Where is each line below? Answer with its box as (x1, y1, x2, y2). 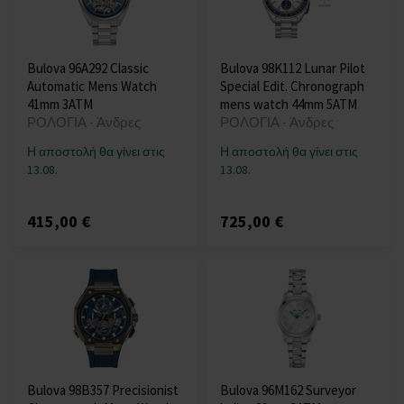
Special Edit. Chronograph (220, 78, 364, 96)
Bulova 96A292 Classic (27, 60, 149, 78)
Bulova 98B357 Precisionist (27, 381, 179, 399)
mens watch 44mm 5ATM (220, 96, 357, 114)
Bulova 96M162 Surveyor (220, 381, 356, 399)
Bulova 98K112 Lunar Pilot (220, 60, 365, 78)
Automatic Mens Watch (27, 78, 157, 96)
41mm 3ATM (27, 96, 93, 114)
